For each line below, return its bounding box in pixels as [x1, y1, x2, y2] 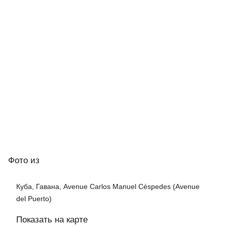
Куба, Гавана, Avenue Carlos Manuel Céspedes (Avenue [16, 182, 200, 191]
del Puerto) [16, 195, 52, 203]
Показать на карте [16, 215, 88, 225]
